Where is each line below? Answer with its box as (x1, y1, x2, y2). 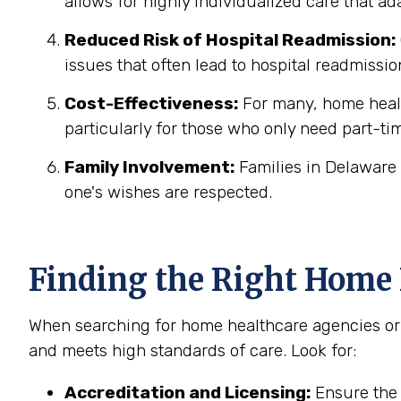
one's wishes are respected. (64, 182, 272, 202)
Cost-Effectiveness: (64, 93, 238, 114)
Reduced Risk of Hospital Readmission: (64, 30, 396, 50)
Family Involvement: (64, 157, 235, 177)
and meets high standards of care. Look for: (29, 340, 356, 361)
